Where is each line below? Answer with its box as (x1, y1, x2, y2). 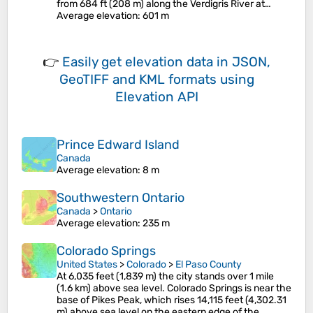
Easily (62, 54, 101, 70)
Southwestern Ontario (57, 190, 184, 205)
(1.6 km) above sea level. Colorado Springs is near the (57, 282, 291, 294)
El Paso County (175, 259, 242, 270)
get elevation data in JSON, (101, 54, 270, 70)
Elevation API (115, 89, 198, 105)
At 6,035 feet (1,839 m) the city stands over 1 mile (57, 270, 274, 282)
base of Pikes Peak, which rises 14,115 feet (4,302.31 (57, 294, 286, 306)
